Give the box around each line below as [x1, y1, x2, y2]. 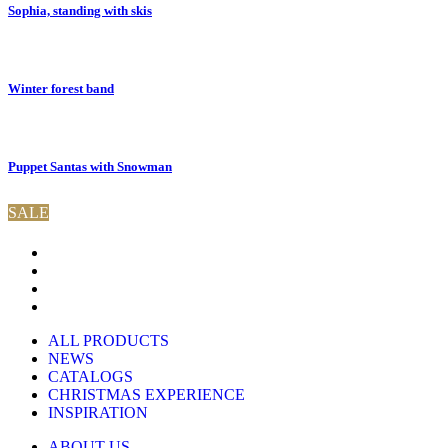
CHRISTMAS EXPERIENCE [48, 385, 245, 403]
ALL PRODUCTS [48, 331, 169, 349]
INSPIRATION [48, 403, 148, 421]
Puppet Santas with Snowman [8, 159, 172, 175]
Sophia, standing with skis [8, 2, 152, 18]
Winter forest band [8, 81, 114, 97]
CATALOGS [48, 367, 133, 385]
